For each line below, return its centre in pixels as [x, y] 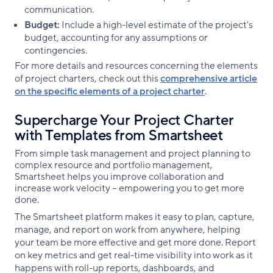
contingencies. [57, 51]
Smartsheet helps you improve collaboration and [119, 177]
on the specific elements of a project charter [110, 92]
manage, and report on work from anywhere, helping [127, 230]
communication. [60, 10]
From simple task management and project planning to [133, 154]
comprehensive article [209, 79]
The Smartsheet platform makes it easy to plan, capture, [135, 217]
